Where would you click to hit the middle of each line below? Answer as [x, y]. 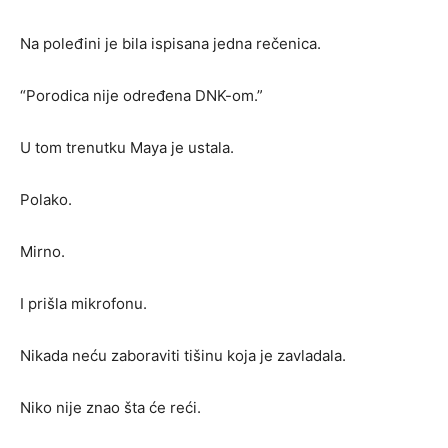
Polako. [46, 200]
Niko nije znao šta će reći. [110, 408]
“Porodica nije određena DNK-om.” [141, 96]
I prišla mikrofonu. [83, 304]
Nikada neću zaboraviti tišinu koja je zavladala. [183, 356]
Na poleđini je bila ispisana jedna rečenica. [170, 44]
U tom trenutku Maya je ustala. [127, 148]
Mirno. [42, 252]
